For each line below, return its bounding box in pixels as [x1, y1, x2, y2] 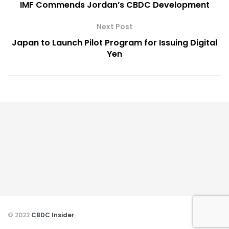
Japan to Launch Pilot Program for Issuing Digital [12, 37, 217, 49]
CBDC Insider [31, 211, 74, 220]
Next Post [96, 21, 133, 32]
